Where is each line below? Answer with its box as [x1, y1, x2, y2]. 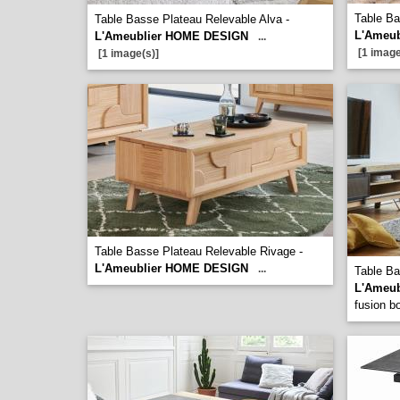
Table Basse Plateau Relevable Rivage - [95, 245, 303, 258]
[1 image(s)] [98, 47, 159, 60]
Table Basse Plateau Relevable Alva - [95, 12, 289, 26]
